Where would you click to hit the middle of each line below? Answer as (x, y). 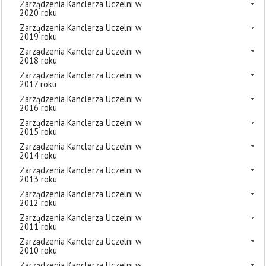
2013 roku (38, 179)
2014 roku (38, 155)
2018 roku (38, 60)
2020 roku (38, 13)
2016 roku (38, 108)
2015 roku (38, 132)
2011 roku (38, 227)
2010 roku (38, 250)
